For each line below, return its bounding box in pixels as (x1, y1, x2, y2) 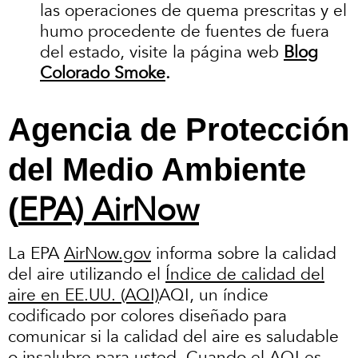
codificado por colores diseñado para (8, 304, 287, 328)
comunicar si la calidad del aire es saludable (8, 324, 339, 348)
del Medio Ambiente (8, 151, 306, 187)
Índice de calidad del (165, 262, 324, 286)
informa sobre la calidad (151, 241, 336, 265)
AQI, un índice (159, 283, 268, 307)
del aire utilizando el (8, 262, 165, 286)
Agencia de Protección (8, 111, 349, 147)
